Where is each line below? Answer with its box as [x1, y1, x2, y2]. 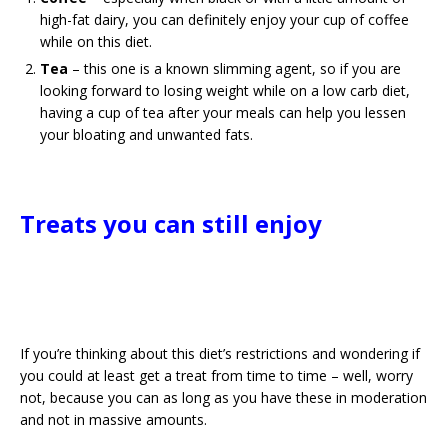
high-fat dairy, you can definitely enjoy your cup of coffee [40, 10, 409, 29]
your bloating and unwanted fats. [40, 125, 253, 144]
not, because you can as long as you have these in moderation [20, 388, 427, 407]
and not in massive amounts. [20, 410, 207, 429]
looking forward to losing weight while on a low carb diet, [40, 81, 410, 100]
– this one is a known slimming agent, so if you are [72, 59, 401, 78]
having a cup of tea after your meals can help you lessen [40, 103, 406, 122]
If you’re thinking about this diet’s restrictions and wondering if [20, 344, 420, 363]
